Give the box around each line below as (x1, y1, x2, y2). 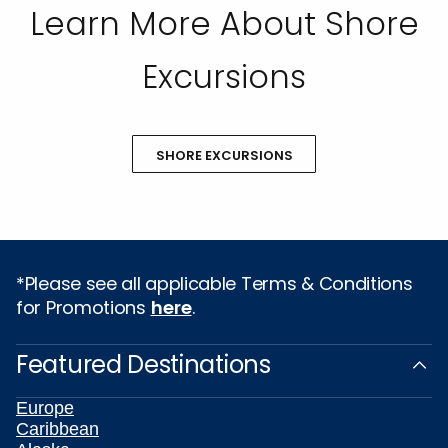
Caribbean (16, 419, 99, 439)
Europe (16, 398, 74, 418)
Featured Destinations (16, 348, 271, 381)
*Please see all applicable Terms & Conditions (16, 271, 413, 296)
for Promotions (16, 295, 151, 320)
